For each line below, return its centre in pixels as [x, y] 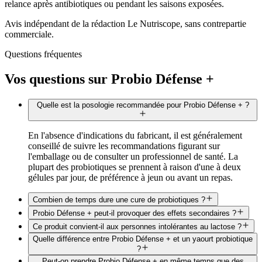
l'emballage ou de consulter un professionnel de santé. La [133, 157]
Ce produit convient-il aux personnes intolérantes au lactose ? [137, 227]
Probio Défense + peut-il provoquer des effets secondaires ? [135, 213]
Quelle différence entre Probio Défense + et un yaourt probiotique [143, 239]
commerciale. [29, 35]
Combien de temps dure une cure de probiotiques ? [119, 200]
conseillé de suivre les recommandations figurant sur [124, 146]
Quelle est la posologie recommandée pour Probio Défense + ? [143, 105]
